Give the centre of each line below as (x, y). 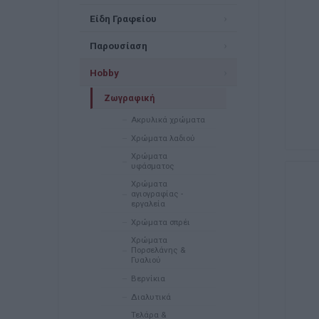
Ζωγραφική (129, 98)
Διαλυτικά (151, 297)
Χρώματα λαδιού (163, 138)
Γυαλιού (146, 260)
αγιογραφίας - (157, 194)
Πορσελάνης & (158, 250)
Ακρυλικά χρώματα (168, 119)
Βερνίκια (148, 278)
